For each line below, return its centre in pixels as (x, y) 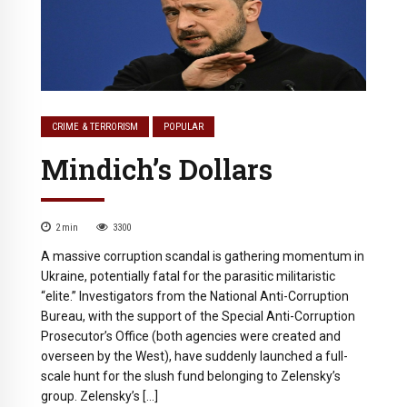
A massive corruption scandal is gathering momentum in (203, 257)
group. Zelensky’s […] (99, 397)
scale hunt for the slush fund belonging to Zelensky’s (191, 377)
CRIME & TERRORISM (95, 127)
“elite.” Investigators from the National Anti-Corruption (195, 297)
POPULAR (184, 127)
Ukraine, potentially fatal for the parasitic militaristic (188, 277)
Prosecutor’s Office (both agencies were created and (191, 337)
